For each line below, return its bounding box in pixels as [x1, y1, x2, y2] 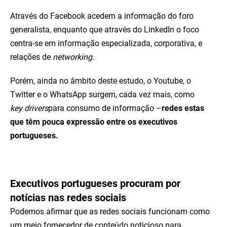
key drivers [10, 103, 48, 113]
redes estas [162, 103, 204, 113]
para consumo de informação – [48, 103, 162, 113]
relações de [10, 52, 53, 62]
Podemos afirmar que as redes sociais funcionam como [10, 207, 210, 216]
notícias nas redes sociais [10, 192, 126, 204]
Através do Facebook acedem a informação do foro [10, 11, 194, 21]
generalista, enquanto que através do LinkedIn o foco [10, 25, 199, 34]
